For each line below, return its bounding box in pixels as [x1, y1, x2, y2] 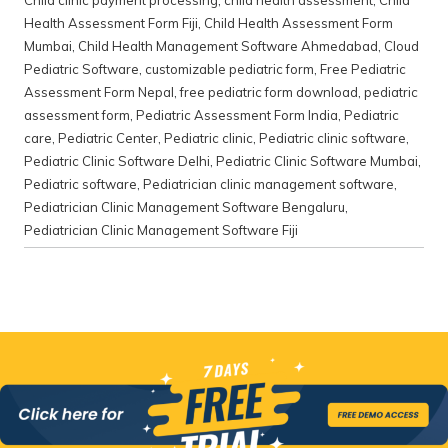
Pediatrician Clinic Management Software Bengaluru [24, 199, 345, 216]
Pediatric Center [58, 130, 158, 147]
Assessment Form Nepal [24, 84, 174, 101]
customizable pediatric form [145, 61, 314, 78]
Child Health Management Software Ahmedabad [78, 38, 378, 55]
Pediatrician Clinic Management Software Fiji [24, 222, 298, 239]
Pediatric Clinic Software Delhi [24, 153, 210, 170]
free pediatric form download [180, 84, 358, 101]
